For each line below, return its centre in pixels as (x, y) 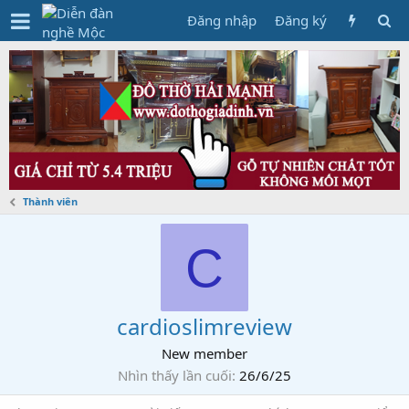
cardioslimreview (204, 326)
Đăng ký (301, 20)
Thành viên (51, 201)
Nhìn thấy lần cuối (175, 375)
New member (204, 353)
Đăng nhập (222, 20)
